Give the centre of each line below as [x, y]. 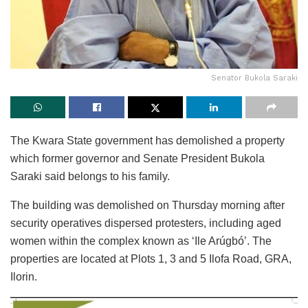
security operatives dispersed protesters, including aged [146, 223]
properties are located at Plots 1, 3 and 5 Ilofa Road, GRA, [151, 258]
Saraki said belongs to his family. [90, 176]
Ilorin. [24, 276]
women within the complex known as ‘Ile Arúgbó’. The [141, 241]
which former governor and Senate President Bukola [137, 158]
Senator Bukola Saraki [254, 78]
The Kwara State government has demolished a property [147, 140]
